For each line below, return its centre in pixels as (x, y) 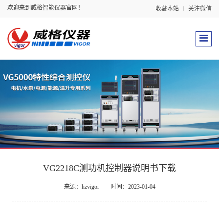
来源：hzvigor (81, 187)
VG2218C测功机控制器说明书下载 (109, 168)
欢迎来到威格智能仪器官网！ (45, 8)
